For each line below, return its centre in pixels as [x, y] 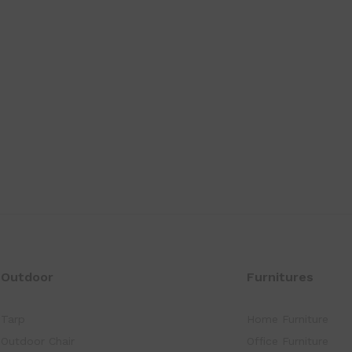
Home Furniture [287, 319]
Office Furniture [287, 341]
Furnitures [280, 277]
